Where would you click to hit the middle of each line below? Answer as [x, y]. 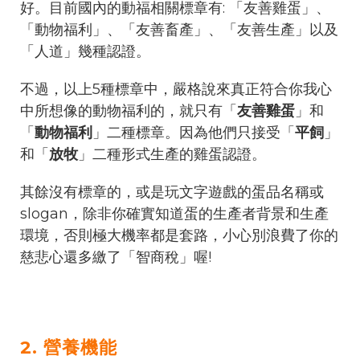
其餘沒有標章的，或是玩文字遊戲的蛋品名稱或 [172, 192]
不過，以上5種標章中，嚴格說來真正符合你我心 [176, 89]
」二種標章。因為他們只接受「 [194, 132]
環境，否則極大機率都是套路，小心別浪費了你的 [179, 235]
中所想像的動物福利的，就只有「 [129, 110]
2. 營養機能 [69, 347]
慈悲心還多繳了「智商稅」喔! [116, 257]
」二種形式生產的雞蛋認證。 [172, 154]
